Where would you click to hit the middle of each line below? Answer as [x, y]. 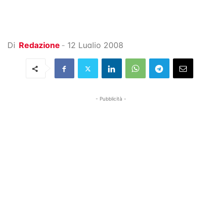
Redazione [39, 45]
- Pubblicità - [111, 99]
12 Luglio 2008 [95, 45]
